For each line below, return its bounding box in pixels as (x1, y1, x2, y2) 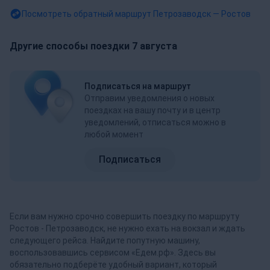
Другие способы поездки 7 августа (10, 40, 177, 52)
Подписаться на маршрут (84, 81, 191, 91)
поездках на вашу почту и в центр (84, 105, 221, 115)
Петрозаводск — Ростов (153, 8, 251, 19)
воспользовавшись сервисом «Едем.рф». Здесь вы (10, 247, 216, 257)
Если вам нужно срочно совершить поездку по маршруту (10, 211, 239, 221)
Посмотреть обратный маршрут (22, 8, 153, 19)
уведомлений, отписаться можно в (84, 117, 226, 127)
